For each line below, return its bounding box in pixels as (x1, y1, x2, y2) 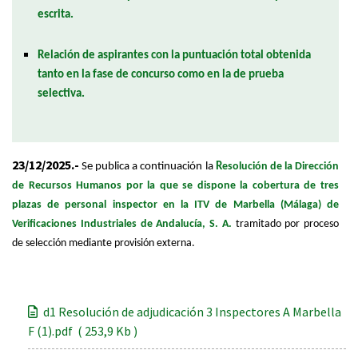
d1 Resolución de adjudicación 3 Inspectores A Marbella (41, 304, 341, 320)
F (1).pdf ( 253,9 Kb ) (28, 323, 137, 339)
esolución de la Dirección (221, 161, 340, 173)
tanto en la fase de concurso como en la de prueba (38, 69, 284, 81)
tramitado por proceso (235, 218, 339, 230)
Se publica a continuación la (82, 161, 216, 173)
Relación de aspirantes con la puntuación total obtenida (38, 50, 311, 62)
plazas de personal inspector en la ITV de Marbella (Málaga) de (12, 199, 339, 211)
